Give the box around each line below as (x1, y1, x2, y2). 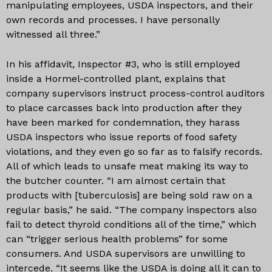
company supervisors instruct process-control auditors (6, 87, 265, 99)
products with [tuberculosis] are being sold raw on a (6, 189, 253, 201)
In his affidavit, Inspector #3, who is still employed (6, 58, 240, 70)
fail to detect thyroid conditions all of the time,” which (6, 219, 256, 230)
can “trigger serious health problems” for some (6, 233, 228, 245)
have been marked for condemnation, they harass (6, 117, 240, 128)
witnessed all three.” (6, 29, 100, 40)
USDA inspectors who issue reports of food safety (6, 131, 237, 143)
